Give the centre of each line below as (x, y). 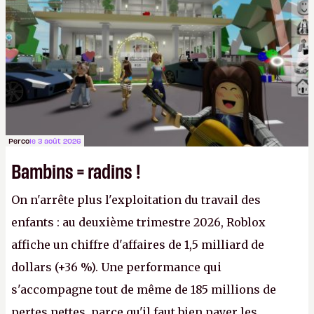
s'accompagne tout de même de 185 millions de (144, 289)
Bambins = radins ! (76, 170)
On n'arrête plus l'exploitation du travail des (136, 200)
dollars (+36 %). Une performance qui (116, 267)
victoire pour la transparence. (97, 20)
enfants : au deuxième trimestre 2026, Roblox (138, 222)
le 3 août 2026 (55, 141)
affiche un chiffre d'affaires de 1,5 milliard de (138, 245)
